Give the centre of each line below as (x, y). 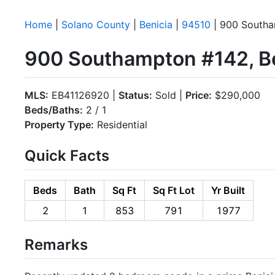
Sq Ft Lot (174, 190)
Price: (199, 95)
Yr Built (228, 190)
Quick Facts (67, 155)
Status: (135, 95)
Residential (121, 124)
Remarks (56, 244)
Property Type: (59, 124)
